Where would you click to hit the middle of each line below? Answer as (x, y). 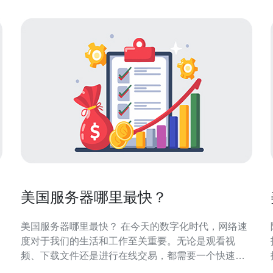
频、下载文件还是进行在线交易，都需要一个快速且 (133, 256)
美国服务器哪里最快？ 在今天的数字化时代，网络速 (71, 226)
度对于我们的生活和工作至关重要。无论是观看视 (128, 241)
